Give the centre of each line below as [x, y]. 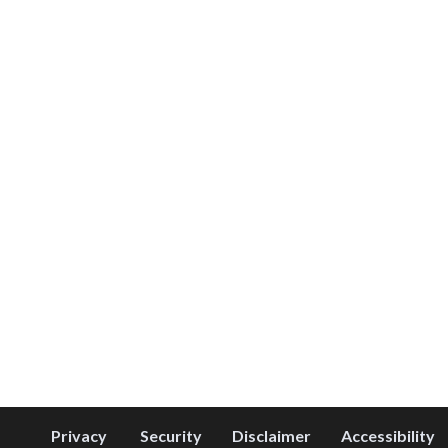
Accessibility [388, 435]
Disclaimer [271, 435]
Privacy [79, 435]
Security [171, 435]
